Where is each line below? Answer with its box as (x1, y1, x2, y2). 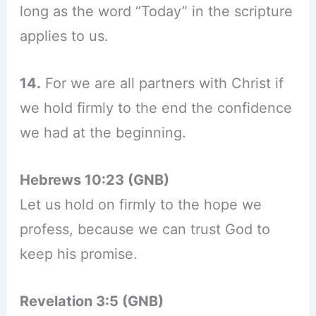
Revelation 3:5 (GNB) (19, 293, 164, 310)
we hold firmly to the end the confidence (19, 99, 292, 117)
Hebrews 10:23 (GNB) (19, 171, 169, 189)
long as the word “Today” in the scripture (19, 3, 293, 20)
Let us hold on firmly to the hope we (19, 196, 262, 214)
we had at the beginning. (19, 124, 186, 142)
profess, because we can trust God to (19, 221, 270, 238)
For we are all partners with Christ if (40, 75, 284, 92)
